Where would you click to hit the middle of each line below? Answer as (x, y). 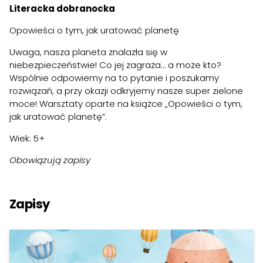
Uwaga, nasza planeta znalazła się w (88, 52)
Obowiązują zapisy (50, 160)
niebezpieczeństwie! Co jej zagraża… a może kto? (115, 65)
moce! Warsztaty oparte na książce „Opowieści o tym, (126, 104)
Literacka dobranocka (62, 9)
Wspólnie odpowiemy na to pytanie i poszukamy (114, 78)
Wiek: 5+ (27, 139)
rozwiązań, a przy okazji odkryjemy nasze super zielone (126, 91)
